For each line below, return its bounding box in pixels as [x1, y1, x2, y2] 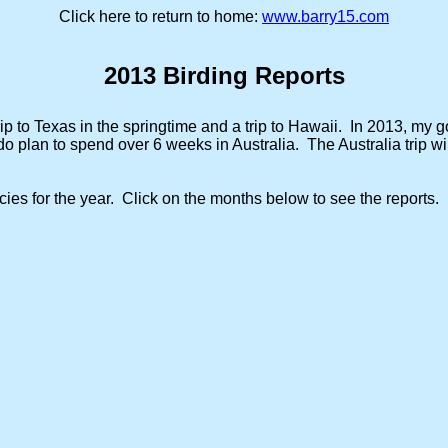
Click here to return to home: [59, 8, 262, 25]
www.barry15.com [262, 8, 389, 25]
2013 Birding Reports [103, 62, 345, 89]
